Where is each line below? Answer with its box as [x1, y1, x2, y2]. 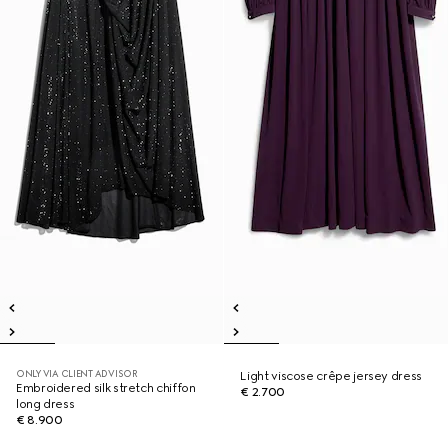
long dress [16, 397, 75, 411]
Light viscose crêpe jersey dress [240, 369, 422, 383]
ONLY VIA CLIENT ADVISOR [16, 368, 138, 379]
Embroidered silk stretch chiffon [16, 381, 196, 395]
